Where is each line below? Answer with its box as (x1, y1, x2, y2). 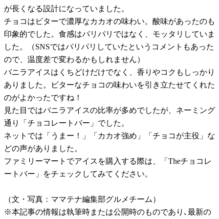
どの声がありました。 (4, 144, 82, 153)
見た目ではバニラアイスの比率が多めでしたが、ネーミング (4, 106, 215, 114)
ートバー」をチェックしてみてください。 (4, 169, 153, 178)
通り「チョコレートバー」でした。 (4, 118, 129, 127)
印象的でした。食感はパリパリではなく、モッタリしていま (4, 29, 215, 38)
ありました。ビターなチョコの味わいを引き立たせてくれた (4, 80, 215, 89)
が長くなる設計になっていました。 (4, 4, 129, 13)
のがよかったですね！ (4, 93, 82, 102)
